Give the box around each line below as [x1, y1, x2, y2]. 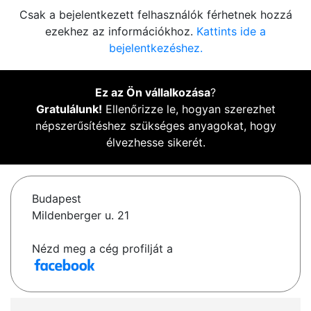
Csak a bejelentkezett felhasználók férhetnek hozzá [19, 8, 292, 22]
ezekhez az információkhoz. [45, 24, 196, 39]
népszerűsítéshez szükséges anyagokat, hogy [35, 119, 276, 133]
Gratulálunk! [35, 102, 102, 117]
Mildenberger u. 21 [32, 208, 129, 223]
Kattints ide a [196, 24, 266, 39]
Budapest [32, 192, 81, 206]
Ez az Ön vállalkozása [95, 85, 210, 100]
